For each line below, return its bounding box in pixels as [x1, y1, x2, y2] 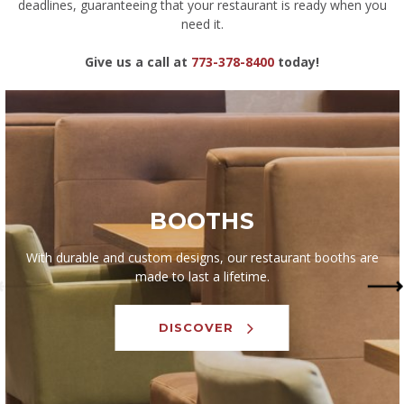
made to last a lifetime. [134, 267, 270, 285]
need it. [180, 15, 224, 33]
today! [274, 53, 319, 71]
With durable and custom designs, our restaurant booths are [25, 248, 379, 266]
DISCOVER [159, 320, 234, 335]
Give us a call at [85, 53, 191, 71]
